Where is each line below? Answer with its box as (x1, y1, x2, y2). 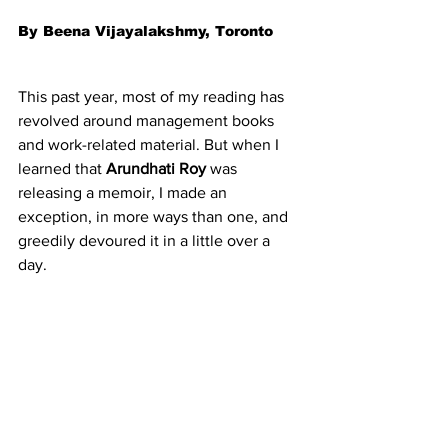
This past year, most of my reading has (18, 87, 288, 105)
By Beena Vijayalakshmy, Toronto (18, 22, 273, 39)
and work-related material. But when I (18, 135, 283, 153)
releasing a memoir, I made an (18, 183, 231, 201)
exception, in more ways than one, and (18, 207, 292, 225)
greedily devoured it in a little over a (18, 231, 274, 249)
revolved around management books (18, 111, 278, 129)
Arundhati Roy (106, 159, 206, 177)
